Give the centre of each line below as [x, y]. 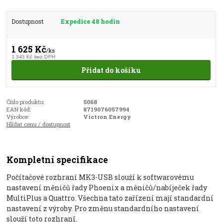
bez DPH [45, 57]
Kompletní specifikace [57, 160]
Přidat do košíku [111, 70]
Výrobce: [18, 117]
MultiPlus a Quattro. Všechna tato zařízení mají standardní [110, 198]
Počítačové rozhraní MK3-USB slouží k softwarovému [100, 177]
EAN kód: [19, 110]
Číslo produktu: [26, 102]
